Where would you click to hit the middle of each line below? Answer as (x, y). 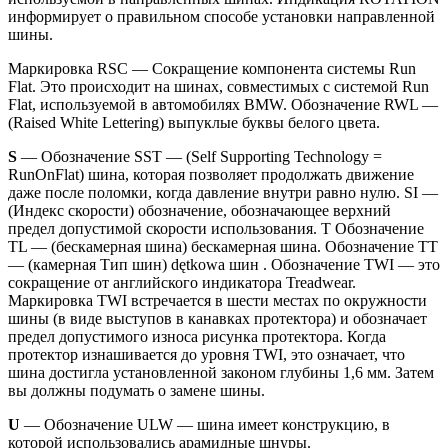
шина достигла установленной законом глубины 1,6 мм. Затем (221, 372)
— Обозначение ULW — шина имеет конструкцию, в (205, 424)
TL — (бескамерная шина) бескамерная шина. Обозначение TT (223, 246)
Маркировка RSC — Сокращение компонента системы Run (212, 68)
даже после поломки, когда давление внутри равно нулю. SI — (223, 192)
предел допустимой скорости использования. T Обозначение (216, 228)
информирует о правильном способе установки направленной (221, 16)
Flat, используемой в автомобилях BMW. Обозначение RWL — (223, 104)
